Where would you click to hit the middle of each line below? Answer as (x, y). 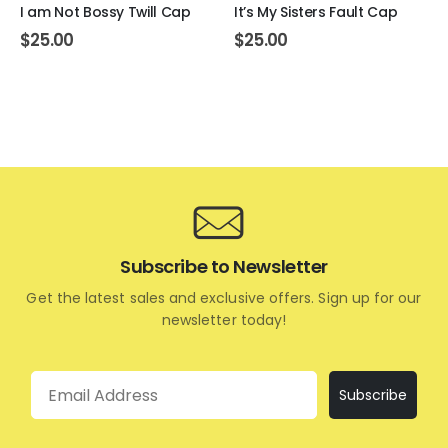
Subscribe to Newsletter (224, 267)
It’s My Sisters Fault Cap (316, 12)
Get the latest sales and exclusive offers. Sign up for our (224, 298)
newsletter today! (224, 320)
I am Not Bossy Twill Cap (105, 12)
